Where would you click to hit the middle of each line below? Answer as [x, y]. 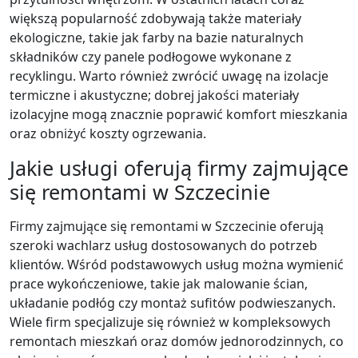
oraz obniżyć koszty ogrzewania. [108, 133]
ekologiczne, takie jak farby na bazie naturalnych [157, 38]
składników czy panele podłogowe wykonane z [151, 57]
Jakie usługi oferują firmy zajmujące [179, 168]
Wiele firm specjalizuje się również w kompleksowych [170, 322]
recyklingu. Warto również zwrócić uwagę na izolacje [169, 76]
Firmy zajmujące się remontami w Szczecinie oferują [167, 226]
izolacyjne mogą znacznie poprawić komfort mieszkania [179, 114]
